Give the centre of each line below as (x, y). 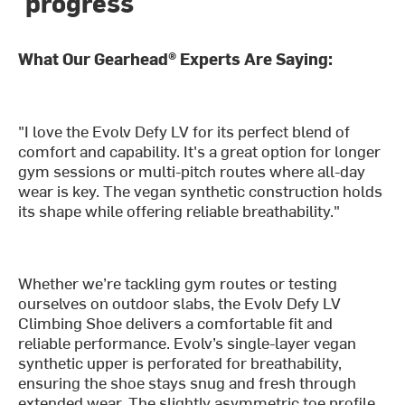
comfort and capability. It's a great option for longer (200, 151)
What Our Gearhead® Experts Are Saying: (176, 59)
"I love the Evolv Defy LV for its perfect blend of (184, 131)
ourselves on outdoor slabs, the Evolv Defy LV (180, 303)
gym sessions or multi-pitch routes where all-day (192, 171)
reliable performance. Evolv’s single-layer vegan (188, 343)
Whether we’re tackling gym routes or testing (178, 283)
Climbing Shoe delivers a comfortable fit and (176, 323)
